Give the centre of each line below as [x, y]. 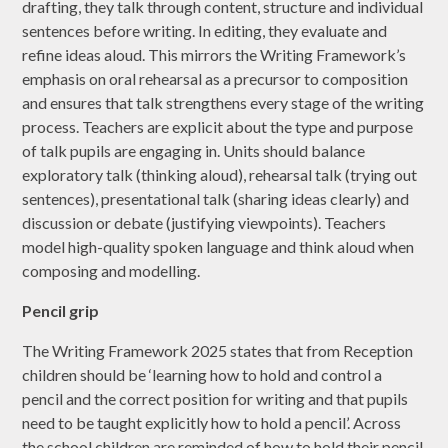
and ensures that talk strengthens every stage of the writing [223, 103]
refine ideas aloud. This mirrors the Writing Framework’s [214, 55]
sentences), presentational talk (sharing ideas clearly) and [216, 199]
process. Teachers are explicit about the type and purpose [218, 127]
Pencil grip [62, 311]
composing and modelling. [113, 271]
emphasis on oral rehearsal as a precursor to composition [215, 79]
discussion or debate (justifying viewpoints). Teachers [204, 223]
